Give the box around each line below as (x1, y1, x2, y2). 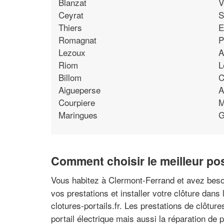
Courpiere (58, 95, 95, 108)
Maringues (58, 108, 97, 121)
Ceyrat (58, 8, 83, 21)
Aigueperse (58, 83, 100, 96)
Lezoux (58, 45, 85, 58)
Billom (58, 70, 81, 83)
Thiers (58, 20, 82, 33)
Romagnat (58, 33, 96, 46)
